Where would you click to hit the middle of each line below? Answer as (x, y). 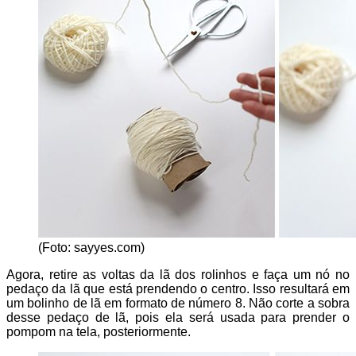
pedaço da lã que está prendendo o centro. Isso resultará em (178, 289)
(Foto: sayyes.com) (91, 248)
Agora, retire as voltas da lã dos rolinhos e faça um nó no (178, 275)
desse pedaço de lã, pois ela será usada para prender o (178, 318)
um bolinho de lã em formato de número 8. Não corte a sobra (178, 304)
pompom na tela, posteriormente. (99, 332)
